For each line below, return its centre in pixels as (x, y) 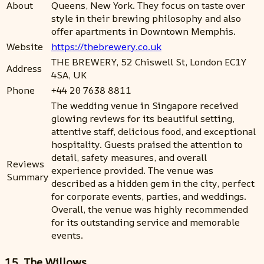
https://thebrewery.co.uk (106, 46)
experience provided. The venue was (132, 170)
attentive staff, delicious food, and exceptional (154, 131)
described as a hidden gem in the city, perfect (153, 183)
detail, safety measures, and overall (129, 157)
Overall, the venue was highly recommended (150, 209)
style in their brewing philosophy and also (146, 18)
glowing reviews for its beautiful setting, (143, 118)
